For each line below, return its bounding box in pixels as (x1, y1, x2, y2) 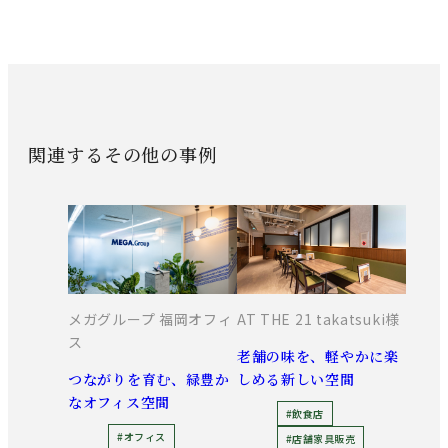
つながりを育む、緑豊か (68, 368, 230, 389)
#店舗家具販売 (285, 430, 356, 446)
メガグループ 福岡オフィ (68, 308, 233, 329)
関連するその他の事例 (28, 140, 217, 167)
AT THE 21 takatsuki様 (236, 308, 400, 329)
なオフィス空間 (68, 391, 170, 412)
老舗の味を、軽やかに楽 (236, 345, 399, 366)
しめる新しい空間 (236, 368, 355, 389)
